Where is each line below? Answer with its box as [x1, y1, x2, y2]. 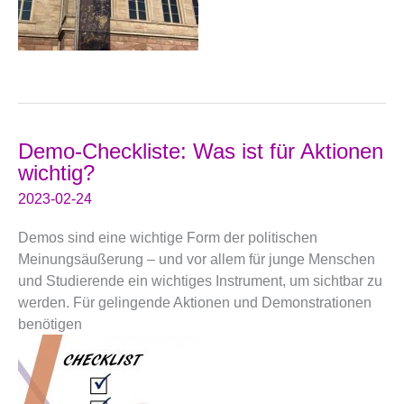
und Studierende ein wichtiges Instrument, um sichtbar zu [18, 272, 382, 289]
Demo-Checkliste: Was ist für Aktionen [18, 139, 383, 163]
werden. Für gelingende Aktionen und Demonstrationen [18, 294, 372, 311]
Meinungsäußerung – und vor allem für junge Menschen [18, 251, 375, 268]
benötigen [18, 316, 82, 333]
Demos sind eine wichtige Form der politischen [18, 229, 317, 246]
